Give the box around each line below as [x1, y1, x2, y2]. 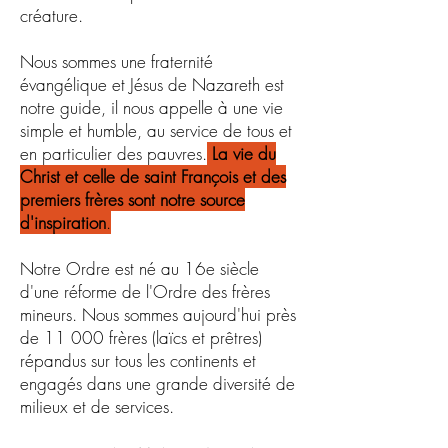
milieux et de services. [20, 395, 174, 418]
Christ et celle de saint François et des [20, 165, 286, 188]
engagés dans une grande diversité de [20, 372, 295, 395]
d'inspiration [20, 211, 106, 234]
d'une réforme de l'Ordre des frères [20, 280, 270, 303]
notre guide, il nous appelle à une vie [20, 96, 283, 119]
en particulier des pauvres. [20, 142, 207, 165]
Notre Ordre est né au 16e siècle [20, 257, 259, 280]
